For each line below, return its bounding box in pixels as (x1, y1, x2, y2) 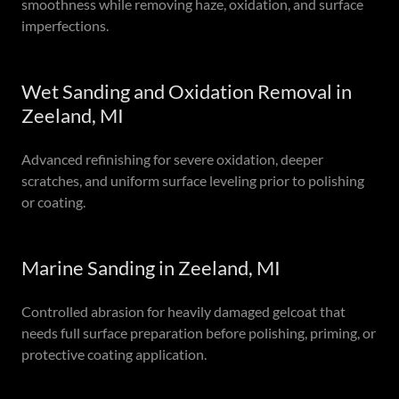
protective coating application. (21, 346, 207, 362)
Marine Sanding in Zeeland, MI (21, 256, 281, 280)
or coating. (21, 193, 85, 210)
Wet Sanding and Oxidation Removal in (21, 79, 352, 103)
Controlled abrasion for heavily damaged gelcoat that (21, 303, 346, 320)
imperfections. (21, 17, 109, 34)
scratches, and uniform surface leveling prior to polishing (21, 172, 364, 189)
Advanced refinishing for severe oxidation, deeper (21, 151, 323, 167)
